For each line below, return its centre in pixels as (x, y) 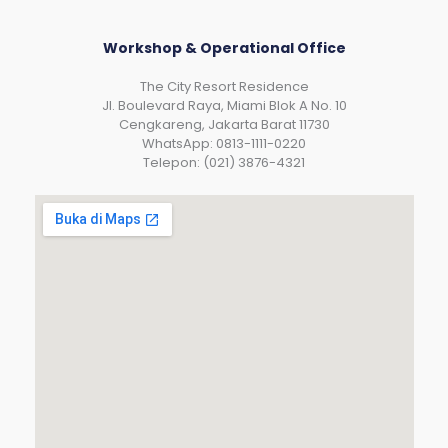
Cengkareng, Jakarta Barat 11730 (224, 125)
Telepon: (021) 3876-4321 (224, 163)
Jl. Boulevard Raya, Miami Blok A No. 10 (224, 106)
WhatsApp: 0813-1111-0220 (224, 144)
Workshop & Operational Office (224, 47)
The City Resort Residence (224, 87)
